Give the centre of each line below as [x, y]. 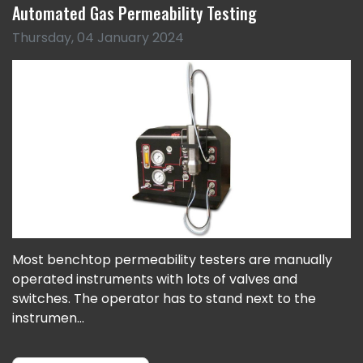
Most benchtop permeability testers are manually [172, 259]
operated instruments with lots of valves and [155, 279]
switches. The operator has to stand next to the [164, 298]
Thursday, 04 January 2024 [98, 38]
